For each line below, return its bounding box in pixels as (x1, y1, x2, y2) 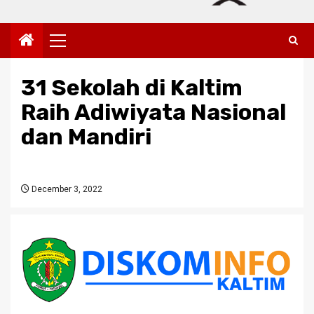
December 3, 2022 (29, 184, 102, 195)
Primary (63, 39, 104, 53)
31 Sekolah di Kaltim (21, 74, 243, 102)
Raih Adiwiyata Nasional (21, 99, 286, 126)
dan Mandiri (21, 123, 151, 151)
